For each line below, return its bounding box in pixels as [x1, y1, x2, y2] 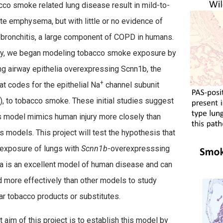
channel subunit [103, 80, 159, 90]
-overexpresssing [107, 144, 170, 154]
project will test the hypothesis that [52, 128, 175, 138]
